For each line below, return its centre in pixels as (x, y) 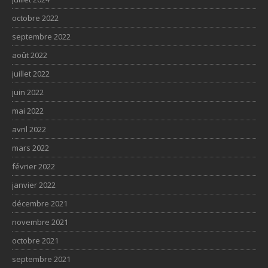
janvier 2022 (34, 185)
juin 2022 (28, 92)
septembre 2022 (41, 36)
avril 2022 (29, 129)
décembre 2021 (40, 203)
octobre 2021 (35, 240)
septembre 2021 (41, 259)
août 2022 (30, 55)
